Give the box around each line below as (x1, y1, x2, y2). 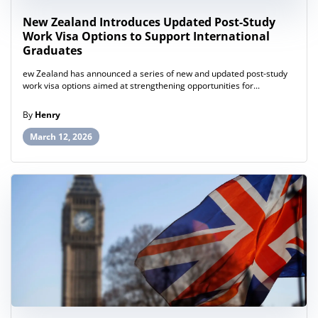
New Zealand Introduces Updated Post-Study (23, 14, 275, 31)
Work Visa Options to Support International (23, 28, 270, 45)
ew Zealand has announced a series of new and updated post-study (23, 67, 287, 80)
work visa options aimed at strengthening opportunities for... (23, 79, 260, 92)
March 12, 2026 (30, 131, 92, 143)
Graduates (23, 43, 82, 59)
